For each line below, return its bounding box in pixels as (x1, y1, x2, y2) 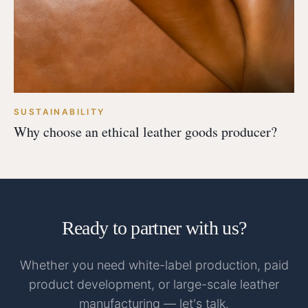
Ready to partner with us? (61, 217, 247, 239)
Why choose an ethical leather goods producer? (14, 122, 277, 142)
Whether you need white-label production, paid (19, 258, 289, 273)
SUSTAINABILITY (14, 107, 105, 118)
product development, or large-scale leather (29, 277, 279, 292)
